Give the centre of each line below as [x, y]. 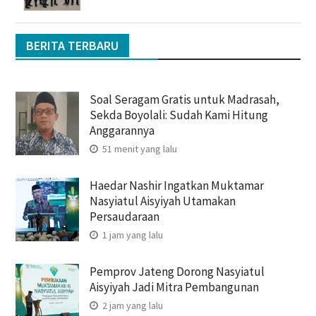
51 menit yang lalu [138, 149]
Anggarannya [122, 131]
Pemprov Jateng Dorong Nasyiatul [177, 272]
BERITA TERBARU [72, 46]
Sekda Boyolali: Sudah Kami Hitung [178, 115]
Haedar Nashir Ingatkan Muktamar [176, 186]
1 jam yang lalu [131, 235]
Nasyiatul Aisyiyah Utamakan [162, 201]
